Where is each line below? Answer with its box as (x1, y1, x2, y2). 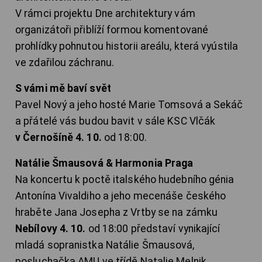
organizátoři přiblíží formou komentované (15, 24, 209, 36)
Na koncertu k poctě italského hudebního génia (15, 174, 235, 186)
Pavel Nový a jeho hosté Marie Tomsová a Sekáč (15, 99, 243, 111)
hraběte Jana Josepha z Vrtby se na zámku (15, 206, 218, 219)
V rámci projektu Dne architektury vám (15, 8, 195, 20)
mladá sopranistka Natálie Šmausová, (15, 239, 195, 251)
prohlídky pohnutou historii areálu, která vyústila (15, 40, 239, 53)
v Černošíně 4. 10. (15, 132, 104, 144)
